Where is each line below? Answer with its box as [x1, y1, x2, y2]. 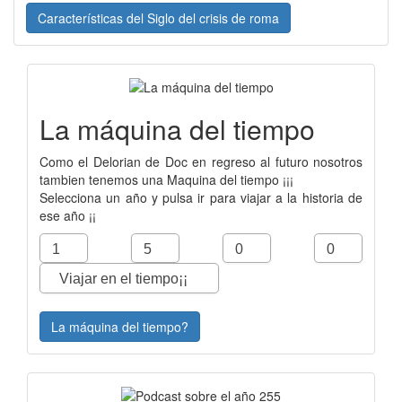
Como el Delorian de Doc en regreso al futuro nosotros [39, 153, 363, 171]
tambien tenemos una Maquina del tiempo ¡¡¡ [39, 170, 297, 189]
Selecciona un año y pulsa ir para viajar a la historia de [39, 188, 363, 207]
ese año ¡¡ [39, 206, 100, 225]
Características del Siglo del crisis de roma [38, 8, 279, 27]
